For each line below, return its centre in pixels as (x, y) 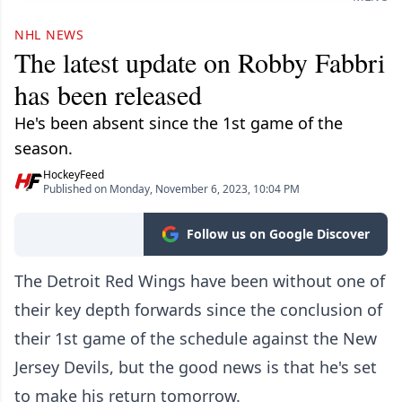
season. (44, 148)
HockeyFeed (74, 175)
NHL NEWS (49, 35)
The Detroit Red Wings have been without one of (200, 281)
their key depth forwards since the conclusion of (198, 310)
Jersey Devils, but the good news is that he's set (196, 367)
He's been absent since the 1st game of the (179, 123)
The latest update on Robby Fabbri (200, 62)
